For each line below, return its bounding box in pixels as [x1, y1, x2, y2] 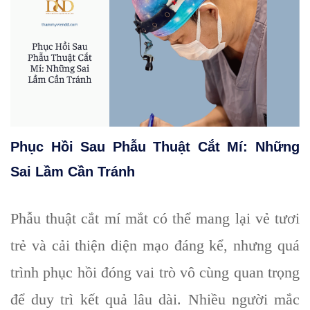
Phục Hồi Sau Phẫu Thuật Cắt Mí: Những [10, 139, 300, 155]
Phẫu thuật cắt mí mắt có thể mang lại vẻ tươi [10, 210, 300, 228]
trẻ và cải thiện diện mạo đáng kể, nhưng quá [10, 237, 300, 255]
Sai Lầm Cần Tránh [10, 164, 135, 180]
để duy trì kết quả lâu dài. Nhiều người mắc [10, 291, 300, 309]
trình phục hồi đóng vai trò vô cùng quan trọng [10, 264, 300, 282]
